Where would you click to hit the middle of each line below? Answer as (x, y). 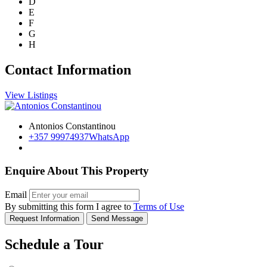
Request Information (44, 218)
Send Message (117, 218)
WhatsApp (109, 137)
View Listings (31, 95)
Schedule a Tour (54, 244)
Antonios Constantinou (72, 126)
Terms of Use (159, 206)
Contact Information (68, 70)
